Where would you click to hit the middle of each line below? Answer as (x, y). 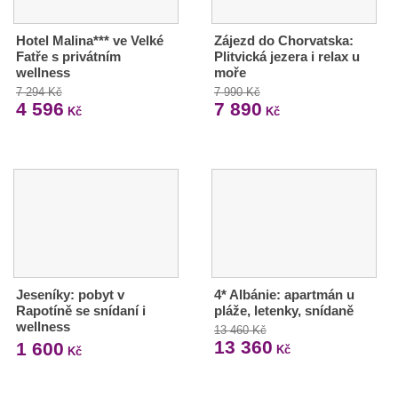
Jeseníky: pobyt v (70, 295)
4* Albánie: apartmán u (284, 295)
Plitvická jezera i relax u (287, 57)
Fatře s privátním (68, 57)
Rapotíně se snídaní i (81, 311)
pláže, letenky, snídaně (283, 311)
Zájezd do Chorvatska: (283, 41)
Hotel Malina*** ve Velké (90, 41)
